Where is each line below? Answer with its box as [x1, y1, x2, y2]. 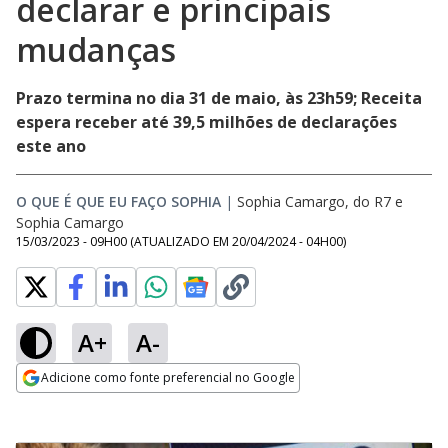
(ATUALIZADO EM [130, 233, 232, 250]
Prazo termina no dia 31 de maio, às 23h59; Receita [16, 87, 422, 109]
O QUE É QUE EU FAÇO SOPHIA [16, 192, 221, 211]
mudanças [16, 28, 176, 71]
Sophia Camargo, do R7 [237, 192, 391, 211]
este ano [16, 135, 86, 157]
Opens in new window [16, 394, 179, 416]
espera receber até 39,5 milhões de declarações [16, 111, 397, 133]
